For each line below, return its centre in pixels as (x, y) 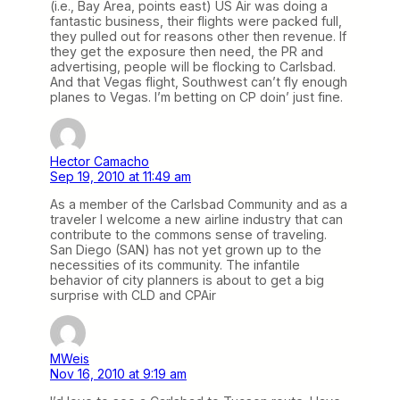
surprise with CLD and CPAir (133, 295)
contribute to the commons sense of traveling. (188, 234)
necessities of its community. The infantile (175, 264)
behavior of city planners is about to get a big (187, 279)
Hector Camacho (100, 161)
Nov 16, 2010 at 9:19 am (118, 373)
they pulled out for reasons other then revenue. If (198, 37)
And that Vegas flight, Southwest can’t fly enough (199, 82)
